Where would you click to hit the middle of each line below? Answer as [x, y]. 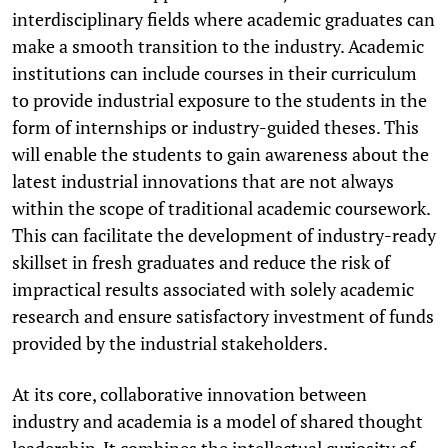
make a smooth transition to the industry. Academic [218, 45]
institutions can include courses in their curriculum [214, 72]
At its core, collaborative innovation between [189, 393]
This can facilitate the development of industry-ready [224, 234]
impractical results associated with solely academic [213, 288]
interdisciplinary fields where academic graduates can [223, 18]
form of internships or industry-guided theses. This [215, 126]
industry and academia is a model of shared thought [217, 420]
